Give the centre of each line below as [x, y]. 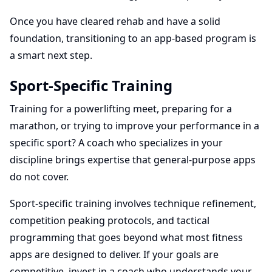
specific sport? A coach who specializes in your [116, 143]
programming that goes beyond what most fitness [126, 237]
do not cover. [39, 177]
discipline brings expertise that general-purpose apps [133, 160]
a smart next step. [51, 55]
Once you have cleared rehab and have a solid [115, 21]
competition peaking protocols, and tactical [110, 220]
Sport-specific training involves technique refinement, [133, 203]
